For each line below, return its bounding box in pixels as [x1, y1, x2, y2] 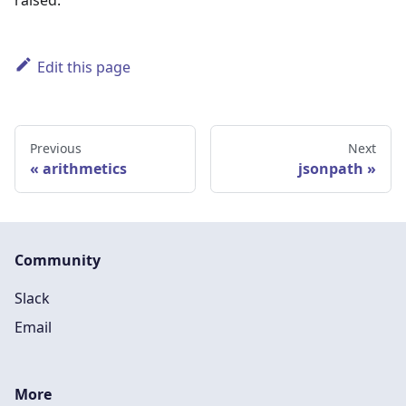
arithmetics [43, 159, 127, 179]
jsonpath [298, 159, 363, 179]
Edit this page [36, 57, 130, 78]
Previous [30, 140, 82, 158]
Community [14, 250, 101, 271]
